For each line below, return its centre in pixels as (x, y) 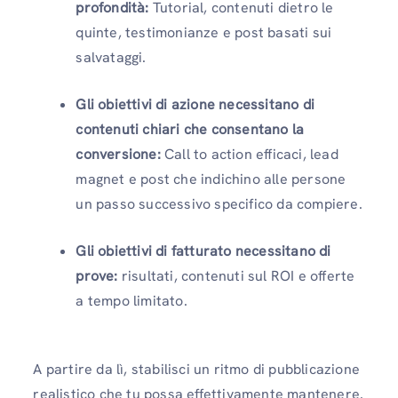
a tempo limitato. (131, 301)
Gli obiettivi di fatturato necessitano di (203, 251)
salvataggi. (111, 58)
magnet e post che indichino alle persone (211, 179)
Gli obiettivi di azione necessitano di (195, 105)
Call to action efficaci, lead (249, 155)
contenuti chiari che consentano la (190, 130)
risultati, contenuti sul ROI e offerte (236, 276)
